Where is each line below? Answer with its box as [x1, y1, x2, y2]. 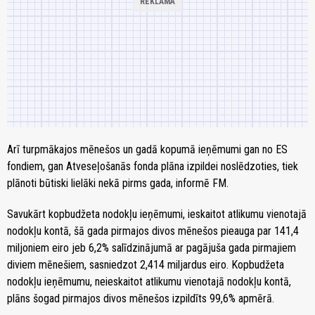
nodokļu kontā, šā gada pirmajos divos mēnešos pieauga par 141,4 [7, 224, 299, 238]
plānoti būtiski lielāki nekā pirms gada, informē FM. [7, 176, 229, 190]
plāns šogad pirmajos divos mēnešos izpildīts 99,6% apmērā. [7, 291, 274, 305]
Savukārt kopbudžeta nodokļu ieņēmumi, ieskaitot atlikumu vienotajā [7, 207, 307, 221]
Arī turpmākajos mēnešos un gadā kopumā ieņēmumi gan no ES [7, 142, 288, 156]
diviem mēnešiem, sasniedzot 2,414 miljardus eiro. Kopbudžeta [7, 257, 284, 271]
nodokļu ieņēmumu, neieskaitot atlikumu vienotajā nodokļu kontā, [7, 274, 291, 288]
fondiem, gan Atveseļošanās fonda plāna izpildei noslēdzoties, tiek [7, 159, 298, 173]
